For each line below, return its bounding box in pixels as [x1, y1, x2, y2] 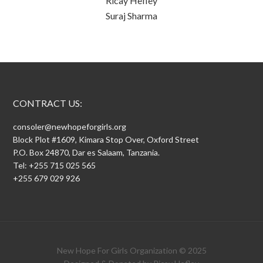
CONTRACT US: [13, 97, 83, 109]
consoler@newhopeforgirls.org [13, 121, 127, 131]
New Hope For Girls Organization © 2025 [56, 245, 207, 255]
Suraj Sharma [106, 9, 157, 21]
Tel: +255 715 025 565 [13, 160, 96, 170]
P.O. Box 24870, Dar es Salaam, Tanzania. [13, 147, 160, 157]
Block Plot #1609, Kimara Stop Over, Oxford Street [13, 134, 200, 144]
